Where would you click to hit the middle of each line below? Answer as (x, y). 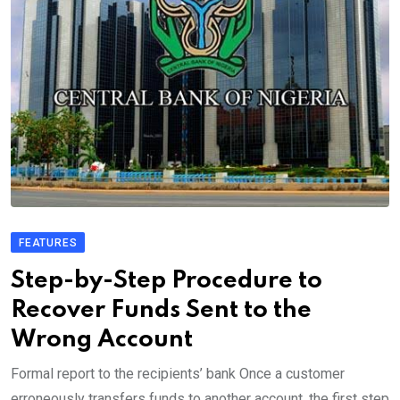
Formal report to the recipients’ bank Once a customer (178, 374)
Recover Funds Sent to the (161, 311)
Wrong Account (102, 340)
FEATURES (48, 243)
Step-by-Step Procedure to (167, 281)
